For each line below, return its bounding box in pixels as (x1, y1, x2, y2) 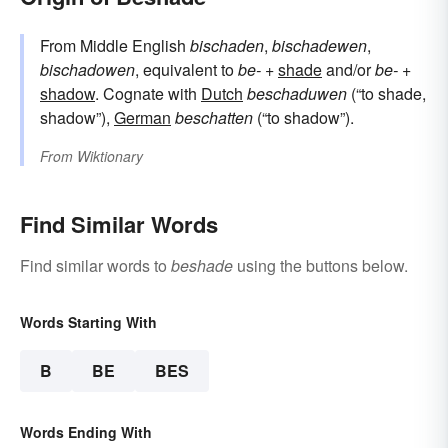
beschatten (175, 106, 253, 130)
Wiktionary (77, 146, 143, 167)
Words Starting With (20, 312, 157, 333)
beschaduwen (247, 82, 347, 106)
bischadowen (40, 58, 135, 82)
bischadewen (272, 34, 367, 58)
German (114, 106, 171, 130)
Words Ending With (20, 422, 152, 443)
